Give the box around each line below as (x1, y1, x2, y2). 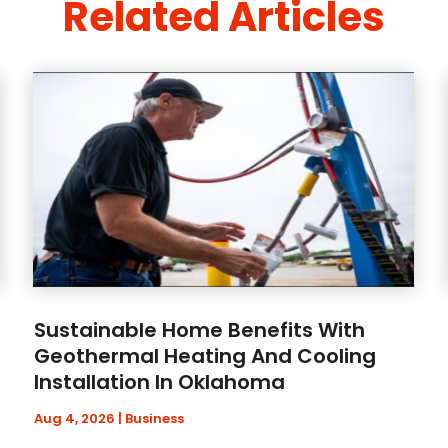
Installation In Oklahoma (34, 367, 286, 396)
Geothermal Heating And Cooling (34, 341, 377, 370)
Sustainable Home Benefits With (34, 315, 366, 344)
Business (125, 408, 185, 428)
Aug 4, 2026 (34, 408, 116, 428)
